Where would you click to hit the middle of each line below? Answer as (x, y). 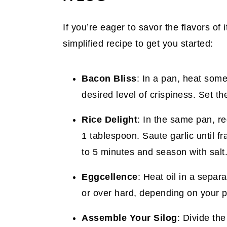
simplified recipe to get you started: (138, 44)
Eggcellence (110, 177)
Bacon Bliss (109, 79)
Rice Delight (109, 120)
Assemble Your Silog (129, 218)
